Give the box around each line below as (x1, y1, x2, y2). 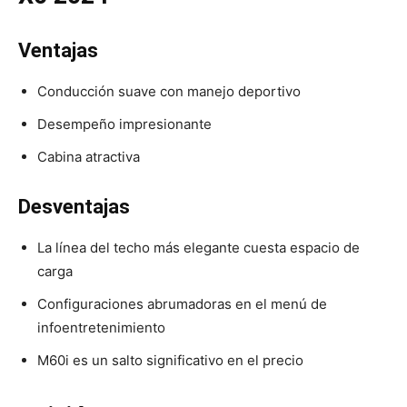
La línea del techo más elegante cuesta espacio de (37, 239, 360, 257)
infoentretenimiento (37, 319, 165, 337)
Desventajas (18, 195, 130, 219)
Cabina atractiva (37, 148, 140, 166)
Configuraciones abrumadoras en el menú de (37, 295, 327, 313)
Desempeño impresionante (37, 115, 212, 134)
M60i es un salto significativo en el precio (37, 352, 303, 370)
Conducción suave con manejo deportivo (37, 83, 301, 101)
